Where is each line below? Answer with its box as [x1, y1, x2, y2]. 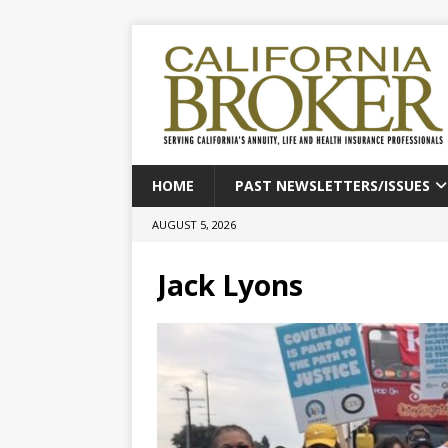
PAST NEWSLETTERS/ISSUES [235, 176, 430, 195]
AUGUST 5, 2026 [152, 217, 236, 232]
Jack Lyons [157, 266, 303, 304]
